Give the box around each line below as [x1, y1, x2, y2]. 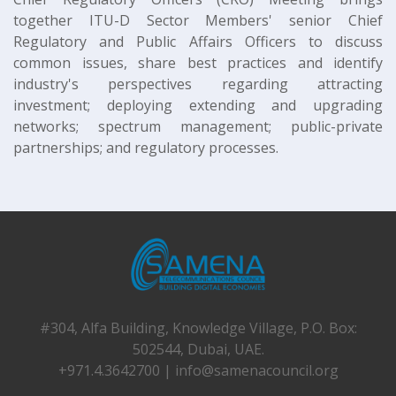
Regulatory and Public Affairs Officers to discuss [13, 32, 383, 52]
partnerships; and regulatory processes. [13, 138, 278, 158]
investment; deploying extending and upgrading [13, 95, 383, 116]
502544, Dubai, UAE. [132, 339, 264, 360]
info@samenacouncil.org [174, 361, 339, 381]
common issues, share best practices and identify [13, 53, 383, 73]
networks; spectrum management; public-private [13, 117, 383, 137]
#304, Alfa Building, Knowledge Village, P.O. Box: [39, 318, 357, 339]
